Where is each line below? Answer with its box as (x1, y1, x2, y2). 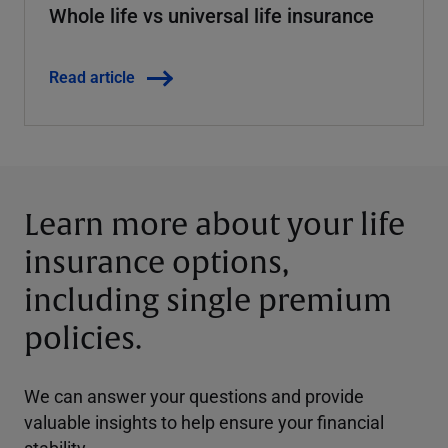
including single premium (24, 281, 392, 320)
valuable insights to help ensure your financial (24, 409, 384, 434)
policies (24, 319, 135, 358)
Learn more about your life (24, 205, 405, 244)
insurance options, (24, 243, 289, 282)
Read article (49, 65, 135, 87)
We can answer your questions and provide (24, 383, 364, 408)
